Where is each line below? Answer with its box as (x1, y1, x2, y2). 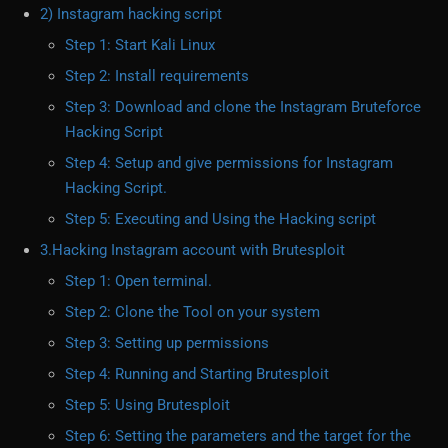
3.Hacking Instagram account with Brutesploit (40, 241, 345, 260)
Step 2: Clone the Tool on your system (65, 303, 320, 322)
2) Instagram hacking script (40, 5, 222, 24)
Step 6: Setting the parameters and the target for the (65, 427, 411, 446)
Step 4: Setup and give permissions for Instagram (65, 154, 393, 173)
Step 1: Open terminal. (65, 272, 212, 291)
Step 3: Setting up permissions (65, 334, 269, 353)
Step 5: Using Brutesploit (65, 396, 230, 415)
